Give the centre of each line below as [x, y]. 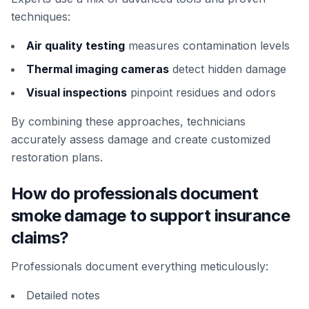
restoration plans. [57, 157]
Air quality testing [76, 46]
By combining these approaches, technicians [128, 121]
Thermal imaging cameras [98, 69]
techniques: [41, 17]
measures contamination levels [207, 46]
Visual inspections [77, 92]
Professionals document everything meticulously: [140, 266]
